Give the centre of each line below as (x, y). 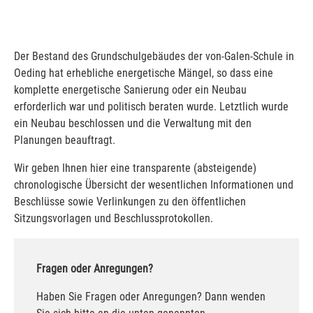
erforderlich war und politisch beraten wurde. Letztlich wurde (151, 106)
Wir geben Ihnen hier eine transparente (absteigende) (135, 168)
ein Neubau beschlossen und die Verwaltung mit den (133, 123)
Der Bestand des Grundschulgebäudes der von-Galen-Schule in (154, 56)
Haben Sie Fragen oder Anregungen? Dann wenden (151, 296)
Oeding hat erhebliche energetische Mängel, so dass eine (144, 73)
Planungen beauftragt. (65, 140)
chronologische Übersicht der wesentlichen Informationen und (154, 184)
